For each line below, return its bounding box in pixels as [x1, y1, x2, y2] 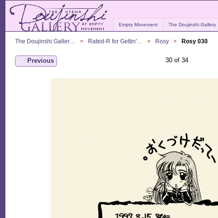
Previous [27, 57, 54, 65]
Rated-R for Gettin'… [88, 37, 143, 44]
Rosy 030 [182, 37, 208, 44]
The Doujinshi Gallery [168, 22, 217, 28]
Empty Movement [119, 22, 158, 28]
